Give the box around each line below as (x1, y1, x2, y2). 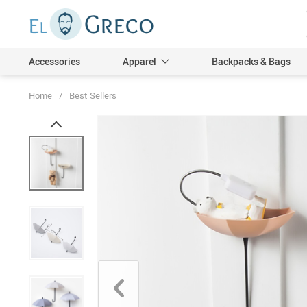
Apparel (123, 55, 157, 68)
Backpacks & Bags (212, 55, 291, 68)
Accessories (29, 55, 80, 68)
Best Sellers (69, 89, 116, 101)
